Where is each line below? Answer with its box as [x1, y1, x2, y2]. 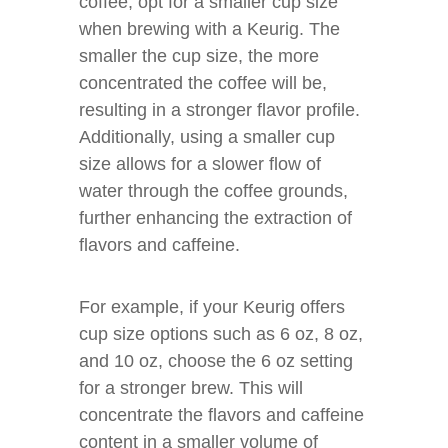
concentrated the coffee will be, [79, 73, 327, 93]
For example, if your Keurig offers [79, 297, 345, 317]
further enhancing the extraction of [79, 208, 352, 228]
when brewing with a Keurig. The [79, 19, 340, 39]
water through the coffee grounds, [79, 181, 348, 201]
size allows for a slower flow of [79, 154, 321, 174]
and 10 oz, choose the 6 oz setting [79, 351, 353, 371]
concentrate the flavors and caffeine [79, 405, 364, 425]
